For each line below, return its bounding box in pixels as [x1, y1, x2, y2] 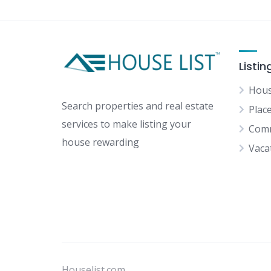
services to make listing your [62, 117, 191, 131]
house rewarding [62, 135, 139, 149]
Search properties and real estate [62, 99, 214, 113]
